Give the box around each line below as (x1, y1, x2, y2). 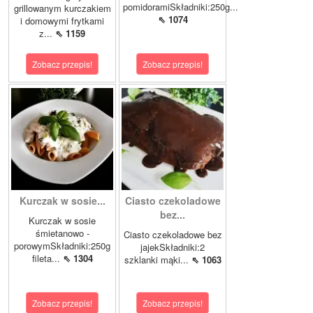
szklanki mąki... (124, 253, 191, 267)
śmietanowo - (35, 226, 89, 240)
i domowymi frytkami (20, 14, 104, 28)
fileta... (31, 252, 63, 265)
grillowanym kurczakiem (13, 1, 111, 15)
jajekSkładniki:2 (140, 240, 205, 254)
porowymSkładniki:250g (14, 239, 110, 253)
